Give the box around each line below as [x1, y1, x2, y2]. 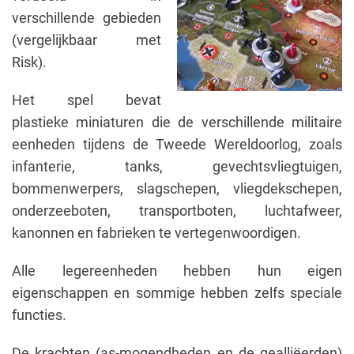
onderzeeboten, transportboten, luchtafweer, [12, 202, 342, 219]
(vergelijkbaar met [12, 32, 161, 48]
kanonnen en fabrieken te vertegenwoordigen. [12, 224, 301, 241]
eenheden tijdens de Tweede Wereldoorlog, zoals [12, 136, 342, 153]
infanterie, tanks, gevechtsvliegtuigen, [12, 158, 342, 175]
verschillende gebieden [12, 9, 161, 26]
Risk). [12, 54, 47, 70]
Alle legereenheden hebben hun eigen [12, 262, 342, 279]
